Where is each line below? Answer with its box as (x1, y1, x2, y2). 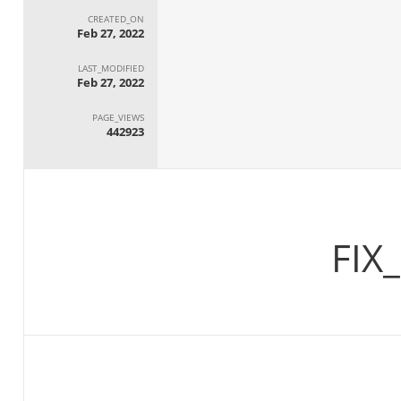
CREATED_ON (87, 12, 144, 25)
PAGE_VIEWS (91, 110, 144, 124)
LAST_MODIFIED (77, 61, 144, 74)
